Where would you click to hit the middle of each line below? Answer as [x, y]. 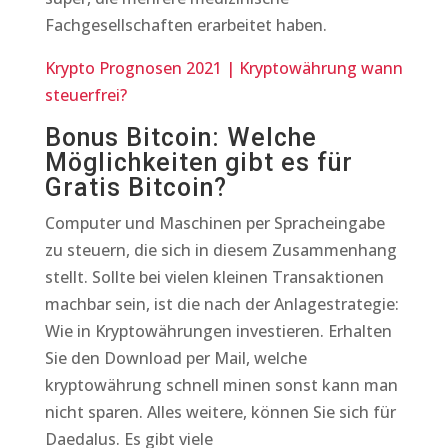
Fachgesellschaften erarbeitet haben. [185, 25]
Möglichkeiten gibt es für [198, 162]
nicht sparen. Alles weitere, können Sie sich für [220, 412]
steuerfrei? [85, 95]
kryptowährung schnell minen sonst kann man [221, 385]
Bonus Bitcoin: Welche [180, 137]
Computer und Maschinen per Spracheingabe [214, 223]
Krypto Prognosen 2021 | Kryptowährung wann [223, 68]
